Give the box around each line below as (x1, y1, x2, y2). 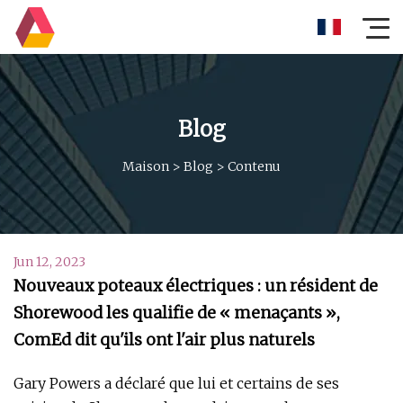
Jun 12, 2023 (13, 254, 85, 270)
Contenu (228, 157, 281, 175)
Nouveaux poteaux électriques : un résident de (13, 275, 378, 296)
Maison (122, 157, 169, 175)
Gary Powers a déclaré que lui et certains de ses (13, 374, 339, 392)
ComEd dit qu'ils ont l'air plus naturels (13, 329, 315, 350)
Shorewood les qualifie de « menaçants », (13, 302, 340, 323)
